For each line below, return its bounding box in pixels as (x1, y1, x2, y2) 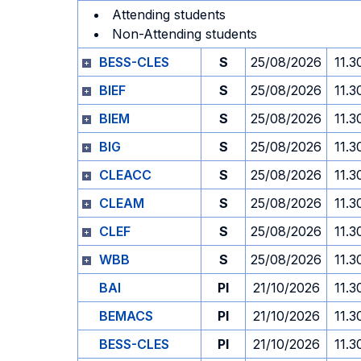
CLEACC (99, 167, 151, 183)
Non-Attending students (112, 26, 257, 42)
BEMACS (99, 308, 153, 324)
